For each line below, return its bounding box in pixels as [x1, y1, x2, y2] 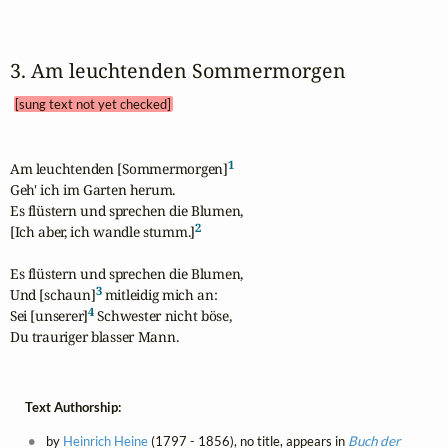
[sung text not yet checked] [15, 96, 172, 113]
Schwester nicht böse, [94, 305, 232, 325]
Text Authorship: [24, 398, 121, 415]
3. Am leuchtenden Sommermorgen [9, 57, 366, 85]
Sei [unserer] [9, 305, 89, 325]
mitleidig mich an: [101, 284, 218, 304]
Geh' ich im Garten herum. [9, 179, 176, 199]
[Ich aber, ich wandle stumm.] [9, 221, 196, 241]
